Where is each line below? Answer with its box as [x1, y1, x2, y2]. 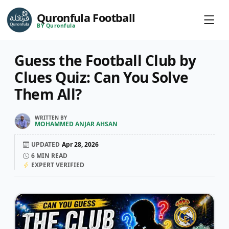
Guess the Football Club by [14, 51, 196, 70]
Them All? [14, 84, 82, 104]
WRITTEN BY [35, 114, 67, 121]
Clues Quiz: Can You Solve [14, 67, 189, 87]
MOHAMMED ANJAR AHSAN [35, 120, 118, 128]
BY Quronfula [37, 21, 76, 29]
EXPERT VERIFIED [31, 161, 84, 169]
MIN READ [35, 151, 67, 160]
